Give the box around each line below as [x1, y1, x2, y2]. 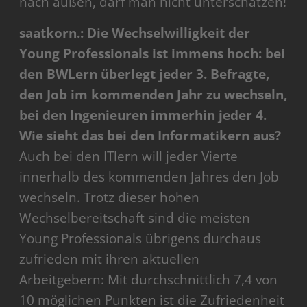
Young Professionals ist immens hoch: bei [19, 44, 286, 62]
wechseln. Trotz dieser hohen [19, 188, 200, 206]
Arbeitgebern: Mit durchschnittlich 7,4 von [19, 270, 278, 288]
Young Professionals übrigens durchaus [19, 229, 262, 247]
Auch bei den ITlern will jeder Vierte [19, 147, 238, 165]
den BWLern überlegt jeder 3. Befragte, [19, 64, 270, 83]
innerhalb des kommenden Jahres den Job [19, 167, 280, 186]
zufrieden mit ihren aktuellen [19, 249, 200, 268]
